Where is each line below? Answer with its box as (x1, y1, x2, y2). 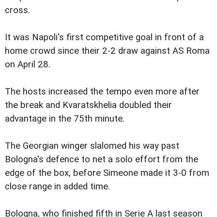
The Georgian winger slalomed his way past (5, 140, 179, 151)
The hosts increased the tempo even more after (5, 86, 200, 97)
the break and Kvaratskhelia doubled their (5, 99, 172, 110)
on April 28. (5, 59, 50, 70)
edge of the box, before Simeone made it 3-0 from (5, 167, 209, 178)
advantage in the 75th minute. (5, 113, 124, 124)
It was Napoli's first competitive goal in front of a (5, 31, 204, 43)
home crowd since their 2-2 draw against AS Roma (5, 45, 210, 56)
